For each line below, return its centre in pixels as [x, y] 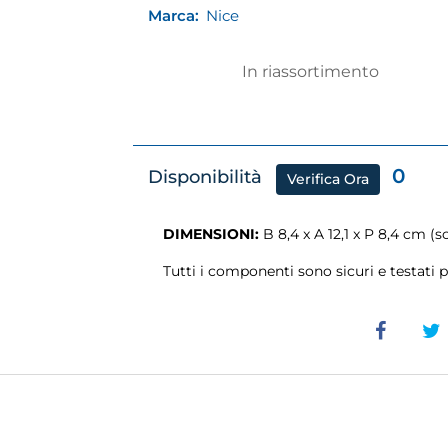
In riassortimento [311, 71]
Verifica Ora [328, 179]
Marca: [174, 15]
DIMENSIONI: [211, 233]
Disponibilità [205, 176]
